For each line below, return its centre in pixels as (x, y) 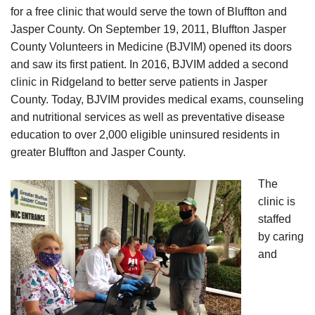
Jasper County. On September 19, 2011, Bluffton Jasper (148, 30)
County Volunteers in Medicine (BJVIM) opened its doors (151, 47)
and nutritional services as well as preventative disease (148, 117)
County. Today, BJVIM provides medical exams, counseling (157, 100)
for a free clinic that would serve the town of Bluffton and (149, 12)
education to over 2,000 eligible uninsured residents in (145, 135)
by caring (281, 237)
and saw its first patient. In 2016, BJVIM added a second (149, 65)
